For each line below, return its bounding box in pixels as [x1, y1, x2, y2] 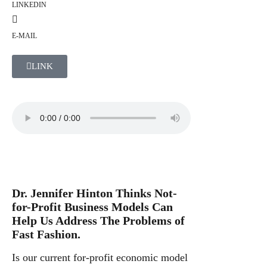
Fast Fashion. [12, 228, 80, 241]
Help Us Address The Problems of [12, 214, 185, 227]
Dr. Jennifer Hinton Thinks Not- [12, 187, 177, 200]
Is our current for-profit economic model [12, 252, 188, 263]
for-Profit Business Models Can [12, 200, 173, 213]
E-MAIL [12, 32, 37, 40]
